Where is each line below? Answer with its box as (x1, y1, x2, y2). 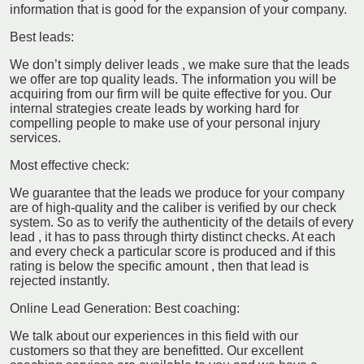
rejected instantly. (10, 273, 110, 288)
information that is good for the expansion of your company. (10, 2, 347, 16)
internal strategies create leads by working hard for (10, 101, 299, 115)
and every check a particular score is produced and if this (10, 244, 336, 258)
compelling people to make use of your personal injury (10, 115, 320, 130)
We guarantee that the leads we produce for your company (10, 185, 344, 200)
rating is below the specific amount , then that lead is (10, 258, 309, 273)
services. (10, 130, 61, 145)
